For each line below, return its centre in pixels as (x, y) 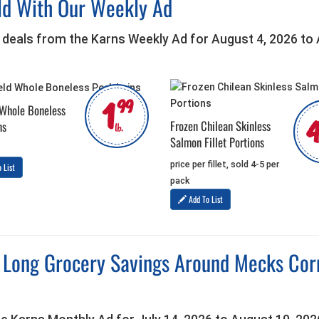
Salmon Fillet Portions (217, 142)
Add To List (205, 199)
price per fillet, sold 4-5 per (225, 164)
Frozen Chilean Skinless (220, 126)
